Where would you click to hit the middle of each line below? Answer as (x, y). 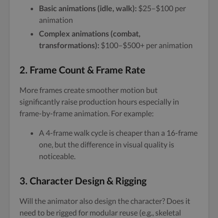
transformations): (69, 45)
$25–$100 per (161, 8)
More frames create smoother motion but (89, 90)
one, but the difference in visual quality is (107, 144)
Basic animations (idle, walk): (88, 8)
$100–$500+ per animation (146, 45)
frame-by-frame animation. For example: (87, 113)
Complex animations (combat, (90, 33)
